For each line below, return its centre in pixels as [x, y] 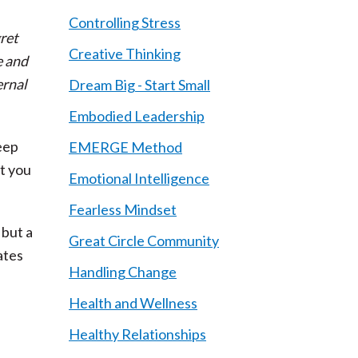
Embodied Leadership [137, 116]
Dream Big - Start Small [139, 85]
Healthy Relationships [137, 334]
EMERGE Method [125, 147]
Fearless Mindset [123, 209]
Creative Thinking [125, 54]
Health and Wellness [133, 303]
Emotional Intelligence [139, 178]
